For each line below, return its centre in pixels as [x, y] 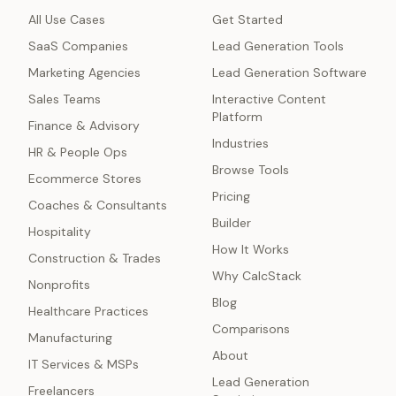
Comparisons [251, 329]
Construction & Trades [95, 258]
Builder [232, 223]
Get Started [247, 19]
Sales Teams [65, 99]
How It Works [251, 249]
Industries [240, 143]
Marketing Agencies [84, 72]
